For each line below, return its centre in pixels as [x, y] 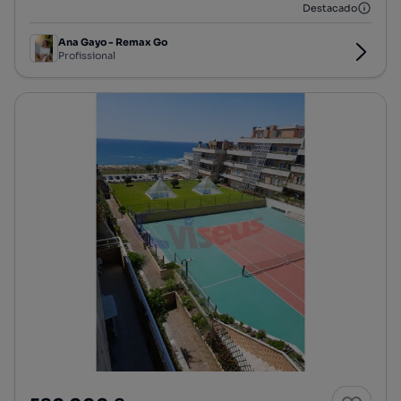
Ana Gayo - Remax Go [113, 42]
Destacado [330, 9]
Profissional [87, 55]
